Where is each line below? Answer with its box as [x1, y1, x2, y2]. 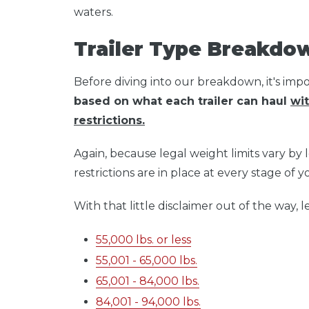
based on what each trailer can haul [74, 94, 290, 108]
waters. [74, 6, 121, 19]
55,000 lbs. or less [96, 233, 191, 247]
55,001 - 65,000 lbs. [96, 254, 197, 268]
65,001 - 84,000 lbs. [96, 275, 199, 288]
